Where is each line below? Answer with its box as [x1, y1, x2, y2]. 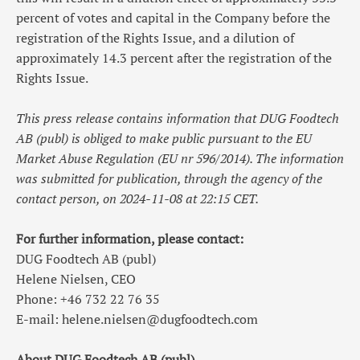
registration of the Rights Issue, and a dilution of [16, 28, 294, 47]
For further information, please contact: [16, 229, 243, 247]
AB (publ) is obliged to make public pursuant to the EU [16, 129, 312, 147]
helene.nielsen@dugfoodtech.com [62, 309, 258, 328]
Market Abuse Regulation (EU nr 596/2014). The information [16, 149, 344, 167]
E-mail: [16, 309, 62, 328]
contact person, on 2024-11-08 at [16, 189, 200, 207]
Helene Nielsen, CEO [16, 269, 136, 288]
